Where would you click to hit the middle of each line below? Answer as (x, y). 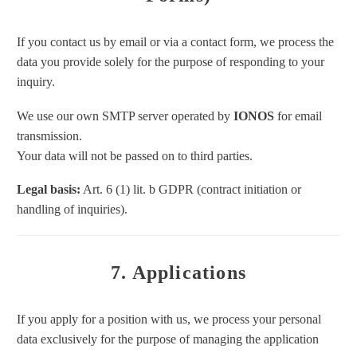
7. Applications (178, 273)
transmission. (49, 135)
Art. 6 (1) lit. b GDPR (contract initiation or (191, 190)
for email (298, 116)
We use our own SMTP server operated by (125, 116)
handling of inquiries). (72, 210)
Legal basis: (49, 190)
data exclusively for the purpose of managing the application (168, 339)
